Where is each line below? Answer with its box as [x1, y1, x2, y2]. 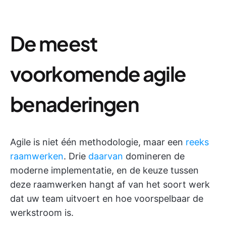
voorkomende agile [10, 61, 186, 87]
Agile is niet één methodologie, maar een [10, 137, 186, 148]
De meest [10, 30, 97, 56]
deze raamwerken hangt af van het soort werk [10, 179, 210, 190]
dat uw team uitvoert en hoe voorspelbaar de [10, 193, 203, 204]
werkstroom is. [10, 207, 74, 218]
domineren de [123, 151, 185, 162]
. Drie [64, 151, 88, 162]
